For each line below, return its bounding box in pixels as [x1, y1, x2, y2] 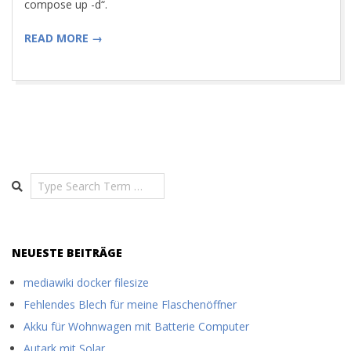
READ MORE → [24, 31, 103, 45]
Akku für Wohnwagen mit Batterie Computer [24, 319, 249, 334]
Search [11, 172, 49, 187]
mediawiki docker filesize [24, 275, 149, 290]
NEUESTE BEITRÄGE [12, 245, 122, 260]
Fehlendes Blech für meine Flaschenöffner [24, 297, 237, 312]
